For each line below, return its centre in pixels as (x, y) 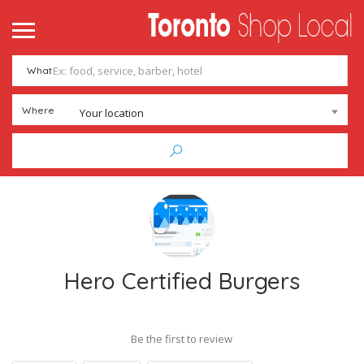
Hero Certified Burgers (182, 281)
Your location (112, 113)
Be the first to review (182, 339)
